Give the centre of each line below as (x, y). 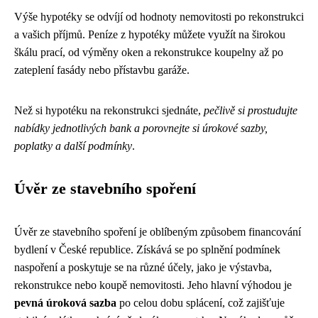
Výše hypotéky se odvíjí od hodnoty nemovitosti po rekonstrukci (159, 16)
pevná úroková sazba (65, 302)
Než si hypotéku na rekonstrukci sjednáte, (109, 110)
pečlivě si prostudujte (251, 110)
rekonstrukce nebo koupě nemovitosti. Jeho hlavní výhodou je (153, 285)
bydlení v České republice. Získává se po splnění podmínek (147, 249)
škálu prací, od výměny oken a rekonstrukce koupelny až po (149, 52)
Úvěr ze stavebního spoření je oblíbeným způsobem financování (158, 231)
